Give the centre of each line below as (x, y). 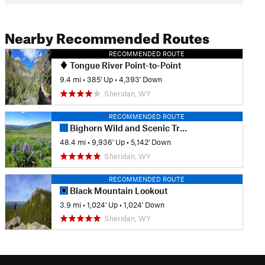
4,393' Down (140, 80)
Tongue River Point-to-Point (124, 65)
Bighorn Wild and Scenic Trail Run (124, 127)
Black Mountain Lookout (117, 190)
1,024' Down (144, 204)
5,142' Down (151, 142)
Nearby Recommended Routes (107, 36)
